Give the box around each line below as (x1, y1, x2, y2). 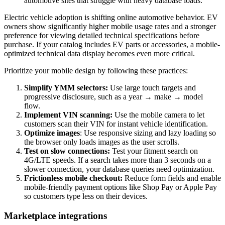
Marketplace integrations (4, 210, 107, 221)
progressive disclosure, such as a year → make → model (24, 92, 203, 101)
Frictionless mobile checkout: (24, 174, 125, 183)
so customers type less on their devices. (24, 192, 148, 201)
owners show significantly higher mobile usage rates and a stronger (4, 22, 216, 31)
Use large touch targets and (110, 83, 196, 92)
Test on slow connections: (24, 147, 112, 156)
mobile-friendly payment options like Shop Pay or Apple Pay (24, 183, 217, 192)
